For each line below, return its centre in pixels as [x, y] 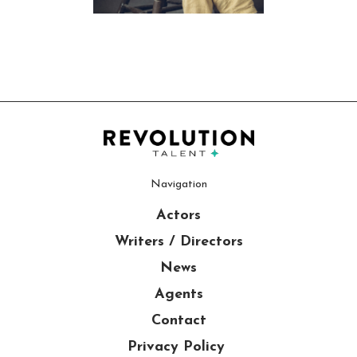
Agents [178, 295]
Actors [178, 216]
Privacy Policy [178, 347]
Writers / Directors [178, 242]
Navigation [178, 185]
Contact [178, 321]
